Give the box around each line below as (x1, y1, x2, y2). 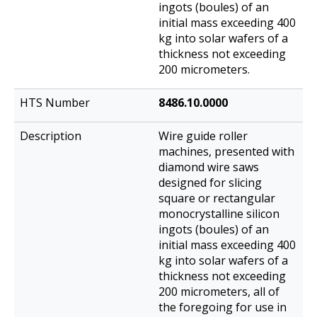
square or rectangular (158, 190, 275, 207)
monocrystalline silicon (158, 206, 279, 222)
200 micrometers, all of (158, 284, 279, 300)
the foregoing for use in (158, 299, 287, 316)
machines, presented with (158, 144, 294, 160)
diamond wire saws (158, 159, 259, 175)
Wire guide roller (158, 128, 248, 144)
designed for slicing (158, 175, 262, 191)
